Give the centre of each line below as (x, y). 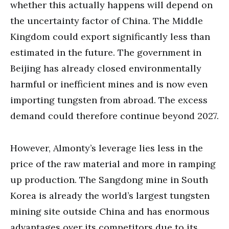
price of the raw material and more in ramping (113, 164)
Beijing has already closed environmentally (106, 68)
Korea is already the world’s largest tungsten (110, 195)
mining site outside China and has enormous (110, 211)
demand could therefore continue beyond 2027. (114, 116)
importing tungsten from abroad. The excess (109, 100)
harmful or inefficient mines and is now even (109, 84)
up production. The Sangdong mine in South (109, 179)
